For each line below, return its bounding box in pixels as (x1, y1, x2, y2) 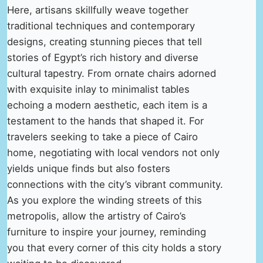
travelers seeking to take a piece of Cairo (7, 131, 198, 143)
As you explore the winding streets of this (7, 194, 202, 207)
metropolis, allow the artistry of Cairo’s (7, 210, 186, 222)
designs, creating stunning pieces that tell (7, 36, 202, 48)
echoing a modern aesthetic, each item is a (7, 99, 207, 112)
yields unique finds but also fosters (7, 163, 170, 175)
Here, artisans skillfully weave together (7, 4, 188, 16)
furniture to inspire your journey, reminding (7, 226, 206, 238)
